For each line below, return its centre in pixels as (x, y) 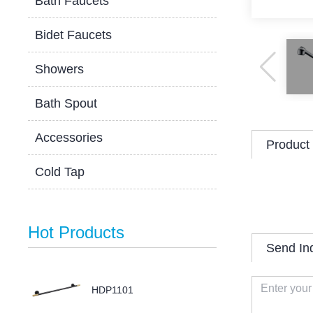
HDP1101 (113, 290)
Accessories (69, 138)
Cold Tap (60, 172)
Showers (60, 69)
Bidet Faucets (74, 35)
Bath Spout (66, 103)
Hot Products (77, 232)
